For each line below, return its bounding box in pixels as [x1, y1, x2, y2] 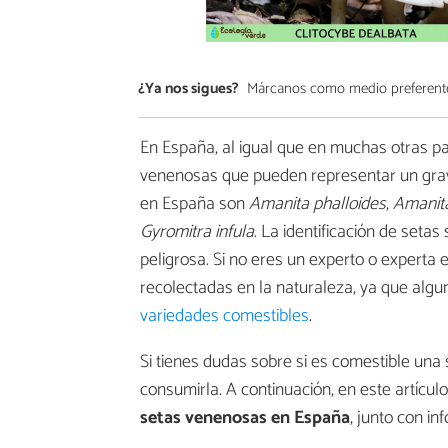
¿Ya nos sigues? [138, 75, 239, 101]
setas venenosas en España [140, 403, 350, 434]
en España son [140, 189, 249, 220]
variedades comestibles [140, 301, 309, 332]
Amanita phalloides [249, 189, 386, 220]
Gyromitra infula [140, 217, 254, 248]
